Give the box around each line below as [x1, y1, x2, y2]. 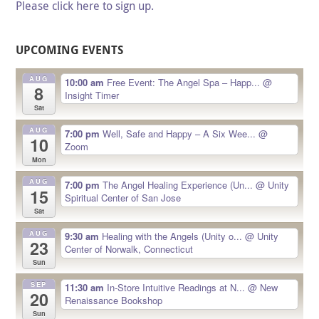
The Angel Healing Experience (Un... [102, 178, 256, 192]
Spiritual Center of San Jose [64, 191, 181, 205]
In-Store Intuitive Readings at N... [106, 281, 248, 295]
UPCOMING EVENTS [16, 41, 124, 58]
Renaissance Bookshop [64, 293, 162, 308]
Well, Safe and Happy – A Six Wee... [102, 126, 258, 140]
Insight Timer [64, 88, 119, 102]
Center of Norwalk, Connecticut [64, 242, 193, 256]
